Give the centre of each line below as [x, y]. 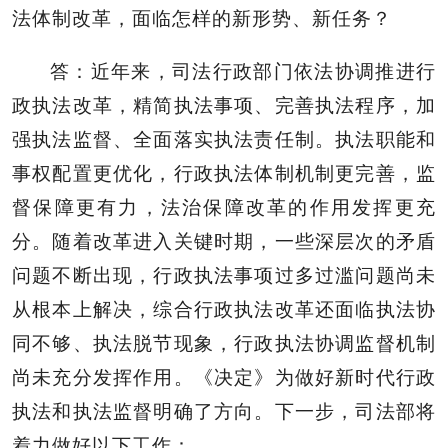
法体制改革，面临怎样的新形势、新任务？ [202, 18]
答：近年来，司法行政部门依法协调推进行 [243, 71]
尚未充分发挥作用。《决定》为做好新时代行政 [224, 377]
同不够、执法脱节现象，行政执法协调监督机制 [224, 343]
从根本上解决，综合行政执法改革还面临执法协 [224, 309]
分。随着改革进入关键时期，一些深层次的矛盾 [224, 241]
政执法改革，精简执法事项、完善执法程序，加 [224, 105]
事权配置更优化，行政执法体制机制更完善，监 [224, 173]
